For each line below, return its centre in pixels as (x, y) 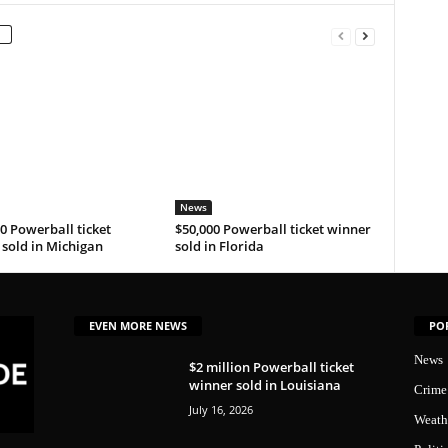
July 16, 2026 (220, 409)
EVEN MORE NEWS (137, 325)
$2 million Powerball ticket (271, 366)
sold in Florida (219, 245)
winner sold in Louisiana (264, 384)
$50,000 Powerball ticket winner (272, 228)
